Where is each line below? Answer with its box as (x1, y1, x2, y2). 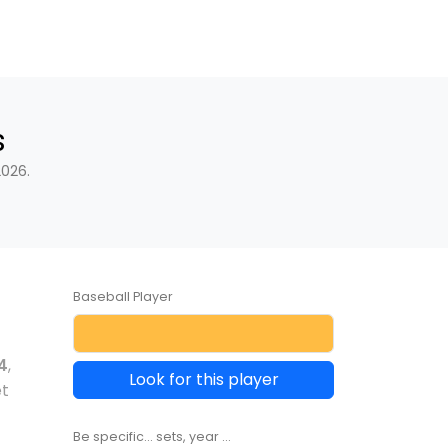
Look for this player (128, 368, 279, 391)
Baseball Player (73, 288, 173, 305)
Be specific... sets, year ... (73, 428, 231, 445)
